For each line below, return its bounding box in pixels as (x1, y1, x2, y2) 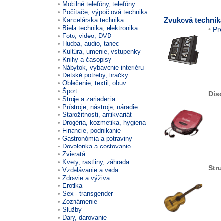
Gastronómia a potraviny (62, 134, 132, 142)
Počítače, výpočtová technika (62, 8, 147, 16)
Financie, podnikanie (62, 126, 121, 134)
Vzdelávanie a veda (62, 166, 118, 174)
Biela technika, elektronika (62, 24, 138, 32)
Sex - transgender (62, 189, 113, 197)
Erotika (62, 182, 82, 189)
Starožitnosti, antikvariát (62, 110, 132, 118)
